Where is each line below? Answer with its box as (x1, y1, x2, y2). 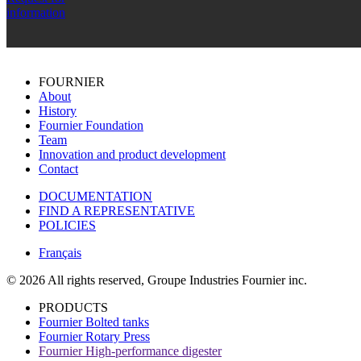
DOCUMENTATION (39, 189, 152, 203)
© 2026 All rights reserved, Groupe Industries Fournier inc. (6, 272, 307, 287)
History (39, 103, 77, 118)
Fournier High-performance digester (39, 343, 222, 358)
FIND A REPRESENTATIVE (39, 203, 195, 218)
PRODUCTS (39, 300, 108, 314)
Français (39, 245, 81, 259)
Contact (39, 161, 78, 176)
